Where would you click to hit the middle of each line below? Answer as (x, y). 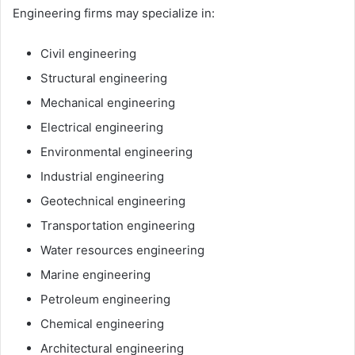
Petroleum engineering (105, 299)
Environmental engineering (116, 151)
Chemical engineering (102, 323)
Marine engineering (95, 274)
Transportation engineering (118, 225)
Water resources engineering (122, 250)
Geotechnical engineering (113, 200)
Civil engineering (88, 53)
